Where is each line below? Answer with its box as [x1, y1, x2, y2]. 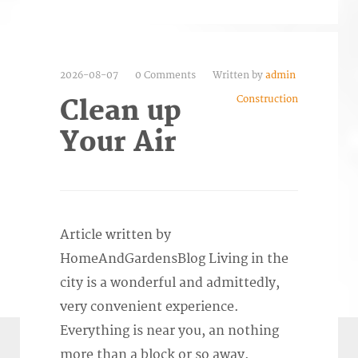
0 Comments [135, 70, 198, 82]
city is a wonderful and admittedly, [60, 275, 280, 292]
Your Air [60, 126, 177, 160]
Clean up [60, 95, 181, 129]
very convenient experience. [60, 299, 239, 316]
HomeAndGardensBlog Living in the [60, 251, 288, 268]
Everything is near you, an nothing [60, 323, 279, 340]
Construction [237, 93, 298, 106]
